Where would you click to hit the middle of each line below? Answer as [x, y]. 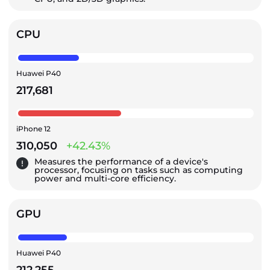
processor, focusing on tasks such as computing [139, 170]
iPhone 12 [33, 128]
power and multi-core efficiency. [105, 178]
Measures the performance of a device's [121, 161]
